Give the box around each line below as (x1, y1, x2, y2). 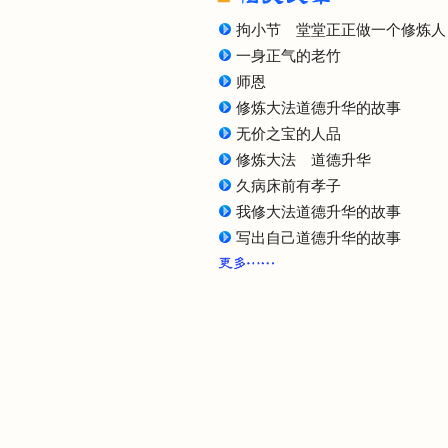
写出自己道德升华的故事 (236, 230, 401, 246)
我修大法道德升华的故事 (236, 204, 401, 220)
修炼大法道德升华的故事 (236, 100, 401, 116)
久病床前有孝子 (236, 178, 341, 194)
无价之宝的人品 (236, 126, 341, 142)
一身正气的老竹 (236, 48, 341, 64)
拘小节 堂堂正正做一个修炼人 (236, 22, 446, 38)
